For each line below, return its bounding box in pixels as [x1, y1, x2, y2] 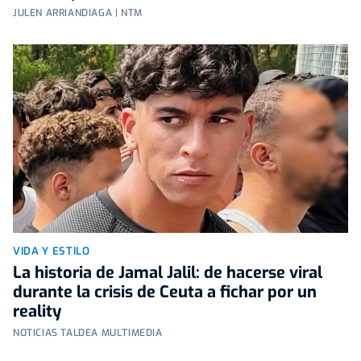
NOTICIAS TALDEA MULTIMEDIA [13, 326, 163, 339]
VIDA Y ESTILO [13, 243, 90, 258]
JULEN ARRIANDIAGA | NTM [13, 6, 143, 19]
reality [13, 300, 61, 322]
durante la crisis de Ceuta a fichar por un [13, 280, 317, 303]
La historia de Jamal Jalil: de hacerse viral [13, 261, 322, 284]
